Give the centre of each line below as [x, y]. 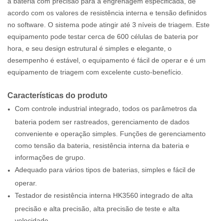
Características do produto [57, 95]
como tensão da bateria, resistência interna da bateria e [102, 145]
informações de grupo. [50, 157]
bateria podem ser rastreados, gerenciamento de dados [102, 121]
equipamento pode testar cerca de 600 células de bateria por [103, 36]
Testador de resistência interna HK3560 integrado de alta [104, 195]
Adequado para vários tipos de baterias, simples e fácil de [105, 169]
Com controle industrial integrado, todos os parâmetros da [106, 108]
